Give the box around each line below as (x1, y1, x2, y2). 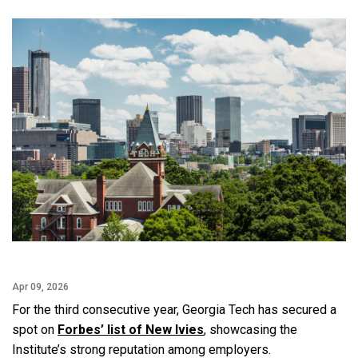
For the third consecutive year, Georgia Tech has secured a (12, 301, 336, 317)
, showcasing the (204, 321, 297, 337)
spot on (12, 321, 58, 337)
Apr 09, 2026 (12, 280, 69, 292)
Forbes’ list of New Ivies (58, 321, 204, 337)
